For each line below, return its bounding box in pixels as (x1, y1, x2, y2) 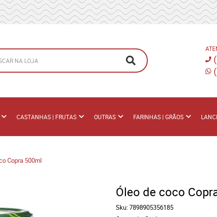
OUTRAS (94, 113, 116, 121)
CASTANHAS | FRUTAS (16, 113, 77, 121)
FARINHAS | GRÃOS (133, 113, 184, 121)
